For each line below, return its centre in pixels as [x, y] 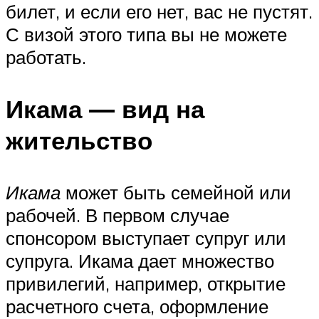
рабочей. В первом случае [117, 215]
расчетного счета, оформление [137, 306]
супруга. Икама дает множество [140, 261]
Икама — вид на [105, 109]
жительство [79, 140]
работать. [46, 57]
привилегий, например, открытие [146, 283]
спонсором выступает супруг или [146, 238]
